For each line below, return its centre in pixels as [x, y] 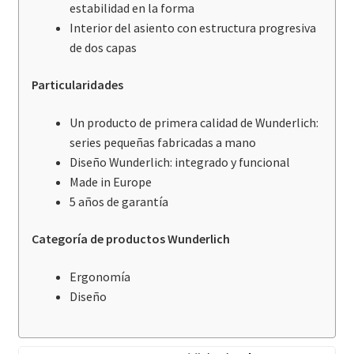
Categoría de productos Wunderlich [130, 239]
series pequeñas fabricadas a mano [162, 142]
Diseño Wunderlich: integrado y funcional [179, 162]
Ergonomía [100, 277]
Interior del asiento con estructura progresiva [192, 27]
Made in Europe [110, 181]
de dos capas [103, 47]
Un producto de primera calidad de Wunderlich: [194, 122]
